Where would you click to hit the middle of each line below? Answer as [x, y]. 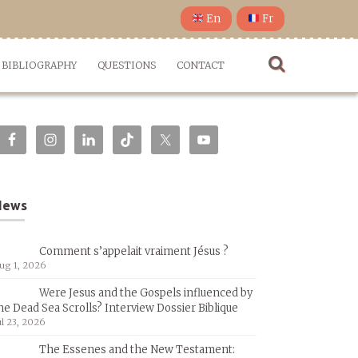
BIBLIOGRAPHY [39, 65]
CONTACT [201, 65]
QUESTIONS [127, 65]
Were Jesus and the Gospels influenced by [146, 293]
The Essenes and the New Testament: [137, 350]
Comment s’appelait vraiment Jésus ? [134, 251]
